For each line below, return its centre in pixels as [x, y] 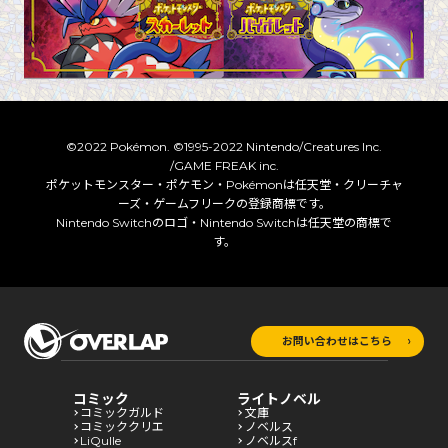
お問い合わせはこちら [336, 341]
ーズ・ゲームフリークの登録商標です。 [224, 203]
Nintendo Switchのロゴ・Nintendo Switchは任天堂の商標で [224, 222]
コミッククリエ [121, 426]
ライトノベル [279, 398]
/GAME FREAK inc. [224, 165]
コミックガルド [121, 412]
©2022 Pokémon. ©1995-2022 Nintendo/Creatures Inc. [224, 146]
